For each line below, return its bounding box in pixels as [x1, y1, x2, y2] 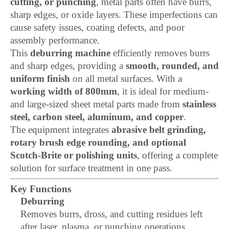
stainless [182, 99, 216, 109]
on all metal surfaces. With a [70, 73, 182, 84]
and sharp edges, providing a [10, 60, 126, 71]
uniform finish [10, 73, 70, 84]
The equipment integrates [10, 124, 111, 135]
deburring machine [30, 48, 110, 58]
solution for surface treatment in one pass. [10, 163, 172, 173]
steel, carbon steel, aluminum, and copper [10, 111, 184, 122]
